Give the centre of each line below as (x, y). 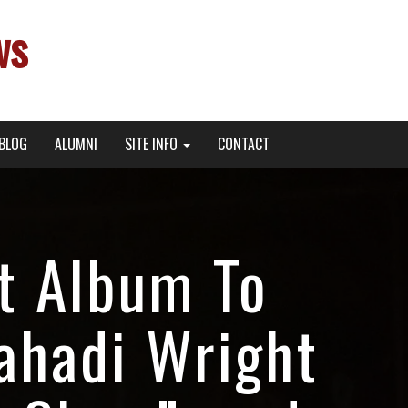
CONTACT (243, 144)
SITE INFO (153, 144)
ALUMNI (76, 144)
